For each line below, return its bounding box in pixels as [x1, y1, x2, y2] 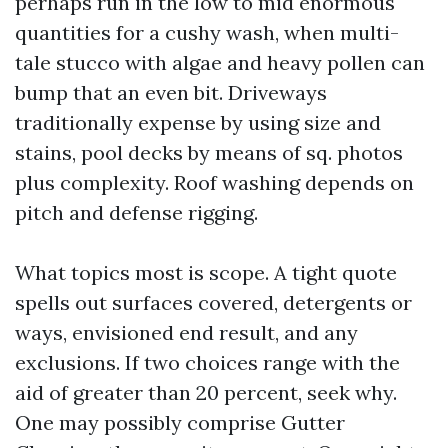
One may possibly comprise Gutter [15, 410, 345, 435]
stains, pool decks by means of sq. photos [15, 140, 403, 165]
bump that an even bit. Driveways [15, 80, 327, 105]
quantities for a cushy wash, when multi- [15, 20, 399, 45]
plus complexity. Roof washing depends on [15, 170, 414, 195]
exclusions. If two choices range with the [15, 350, 400, 375]
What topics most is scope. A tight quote [15, 260, 397, 285]
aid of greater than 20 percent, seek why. [15, 380, 397, 405]
